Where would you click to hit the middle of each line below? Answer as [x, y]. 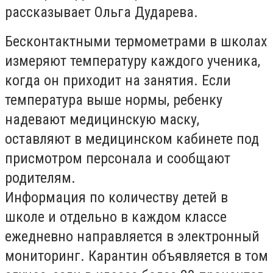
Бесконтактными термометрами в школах [136, 41]
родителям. [40, 178]
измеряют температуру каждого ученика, [133, 61]
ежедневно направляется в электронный [132, 236]
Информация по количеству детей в [116, 197]
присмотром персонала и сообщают [118, 158]
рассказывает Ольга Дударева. [101, 12]
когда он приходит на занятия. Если [118, 80]
